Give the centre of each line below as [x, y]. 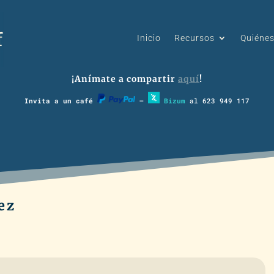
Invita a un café [61, 101]
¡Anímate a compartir [125, 79]
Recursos [194, 38]
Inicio [149, 38]
